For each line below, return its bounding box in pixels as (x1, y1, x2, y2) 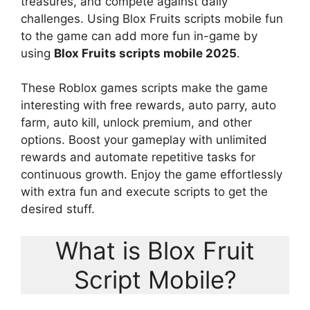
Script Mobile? (73, 264, 237, 294)
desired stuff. (21, 202, 95, 216)
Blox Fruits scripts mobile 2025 (54, 46, 237, 60)
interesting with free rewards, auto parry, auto (21, 98, 276, 112)
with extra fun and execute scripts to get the (21, 185, 268, 199)
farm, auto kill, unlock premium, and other (21, 116, 252, 129)
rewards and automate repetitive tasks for (21, 150, 255, 164)
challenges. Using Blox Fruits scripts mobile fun (21, 11, 283, 26)
